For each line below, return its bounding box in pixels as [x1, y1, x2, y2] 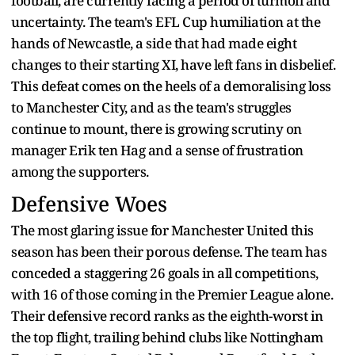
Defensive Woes [11, 189, 167, 219]
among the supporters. [11, 162, 149, 181]
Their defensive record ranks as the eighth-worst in [11, 307, 323, 326]
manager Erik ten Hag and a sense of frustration [11, 141, 303, 160]
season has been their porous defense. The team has [11, 242, 326, 261]
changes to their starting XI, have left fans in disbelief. [11, 55, 335, 74]
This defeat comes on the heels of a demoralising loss [11, 77, 331, 96]
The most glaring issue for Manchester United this [11, 221, 314, 240]
